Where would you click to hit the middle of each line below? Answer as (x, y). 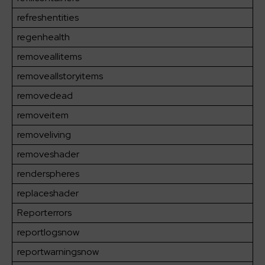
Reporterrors (44, 213)
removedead (45, 96)
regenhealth (43, 37)
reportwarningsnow (58, 252)
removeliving (44, 135)
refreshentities (48, 18)
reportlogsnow (48, 232)
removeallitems (49, 57)
